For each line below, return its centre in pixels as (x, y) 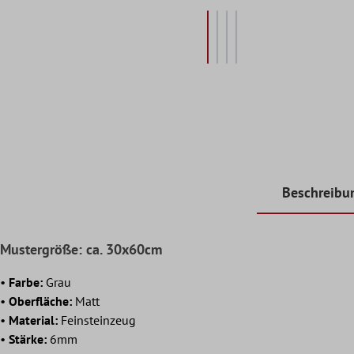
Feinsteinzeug (97, 320)
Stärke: (28, 339)
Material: (33, 320)
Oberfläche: (40, 301)
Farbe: (27, 282)
